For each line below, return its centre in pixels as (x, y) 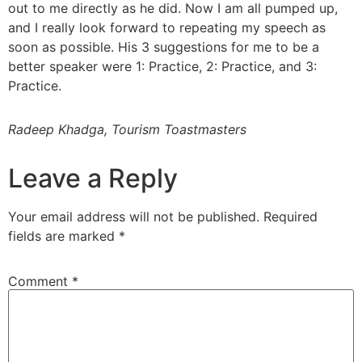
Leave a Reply (93, 179)
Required (290, 217)
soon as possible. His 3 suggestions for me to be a (164, 47)
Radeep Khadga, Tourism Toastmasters (127, 130)
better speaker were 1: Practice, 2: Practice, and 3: (162, 67)
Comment (40, 282)
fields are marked (63, 236)
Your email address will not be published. (134, 217)
